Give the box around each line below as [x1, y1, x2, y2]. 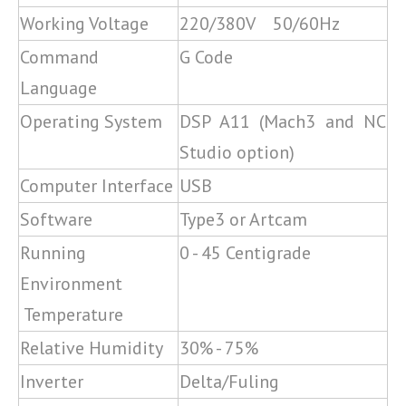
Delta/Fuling [179, 370, 279, 393]
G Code [179, 45, 233, 69]
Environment [20, 272, 122, 295]
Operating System [20, 110, 162, 133]
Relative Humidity [20, 336, 163, 360]
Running [20, 241, 86, 265]
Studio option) [179, 140, 295, 164]
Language [20, 76, 97, 100]
